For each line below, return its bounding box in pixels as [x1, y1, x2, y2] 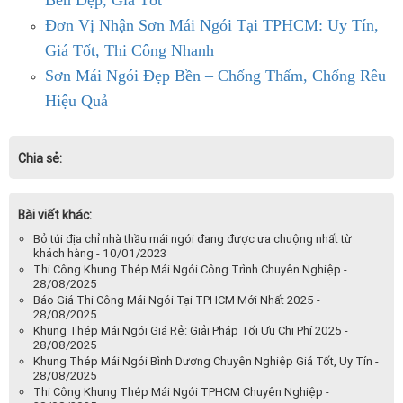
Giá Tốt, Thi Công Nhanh [45, 40, 214, 59]
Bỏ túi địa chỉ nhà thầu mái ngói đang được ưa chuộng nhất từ [33, 231, 352, 246]
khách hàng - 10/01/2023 [33, 246, 166, 260]
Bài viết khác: [18, 207, 92, 222]
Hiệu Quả [45, 91, 108, 110]
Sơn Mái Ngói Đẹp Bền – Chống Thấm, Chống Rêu [45, 66, 386, 85]
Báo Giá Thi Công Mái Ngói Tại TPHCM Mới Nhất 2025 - [33, 292, 320, 307]
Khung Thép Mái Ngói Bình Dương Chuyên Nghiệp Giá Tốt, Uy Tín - [33, 354, 379, 368]
